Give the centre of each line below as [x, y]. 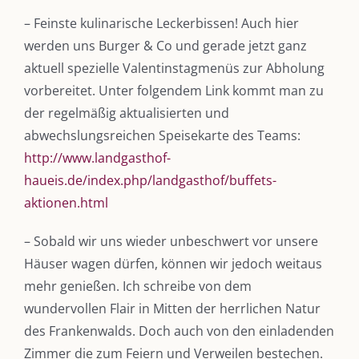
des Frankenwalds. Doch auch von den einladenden [179, 331]
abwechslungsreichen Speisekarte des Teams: [162, 135]
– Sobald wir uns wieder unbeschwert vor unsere [171, 241]
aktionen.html [66, 202]
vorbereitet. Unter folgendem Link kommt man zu [174, 90]
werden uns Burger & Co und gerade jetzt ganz [165, 45]
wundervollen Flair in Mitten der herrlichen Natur [172, 308]
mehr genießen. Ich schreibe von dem [138, 286]
